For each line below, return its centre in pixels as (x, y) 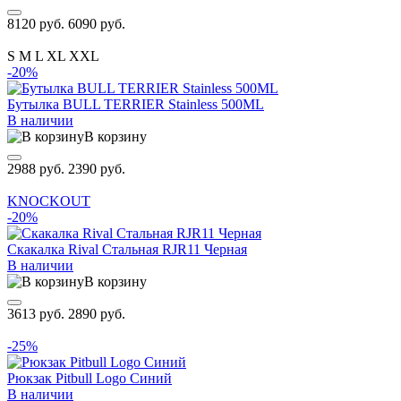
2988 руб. (38, 168)
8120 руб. (38, 23)
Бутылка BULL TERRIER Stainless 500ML (136, 104)
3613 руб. (38, 313)
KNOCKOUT (49, 200)
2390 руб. (97, 168)
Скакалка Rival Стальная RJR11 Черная (127, 249)
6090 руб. (97, 23)
